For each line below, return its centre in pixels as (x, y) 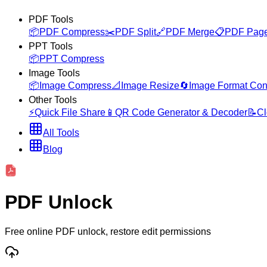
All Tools (61, 132)
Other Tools (53, 100)
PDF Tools (51, 19)
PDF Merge (190, 32)
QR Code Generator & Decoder (181, 112)
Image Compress (75, 85)
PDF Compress (72, 32)
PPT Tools (51, 46)
